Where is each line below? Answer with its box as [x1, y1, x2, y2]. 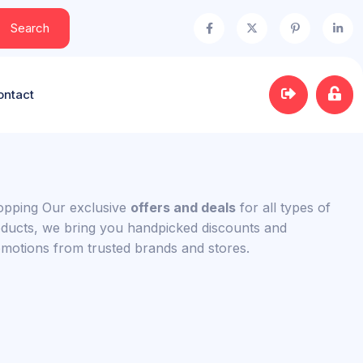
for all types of [236, 199, 331, 216]
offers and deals [130, 199, 236, 216]
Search [11, 20, 49, 36]
